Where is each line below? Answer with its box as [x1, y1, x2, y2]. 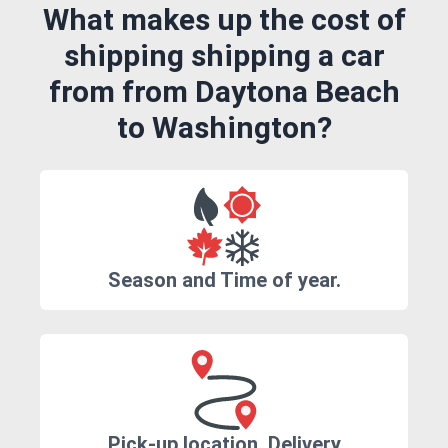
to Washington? [116, 110, 332, 146]
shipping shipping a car [63, 38, 385, 74]
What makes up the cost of [42, 2, 406, 38]
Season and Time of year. [107, 268, 341, 293]
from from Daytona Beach [48, 74, 400, 110]
